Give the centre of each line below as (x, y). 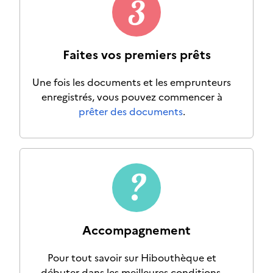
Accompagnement (136, 229)
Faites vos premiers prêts (136, 53)
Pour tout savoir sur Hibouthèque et (132, 257)
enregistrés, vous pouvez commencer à (132, 96)
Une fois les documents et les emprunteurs (132, 81)
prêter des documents (130, 111)
